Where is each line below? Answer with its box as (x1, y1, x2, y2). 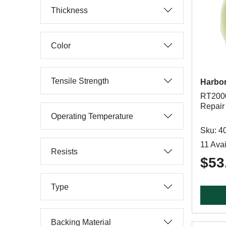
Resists (51, 147, 78, 156)
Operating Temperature (51, 111, 133, 121)
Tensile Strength (51, 76, 109, 85)
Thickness (51, 6, 88, 15)
